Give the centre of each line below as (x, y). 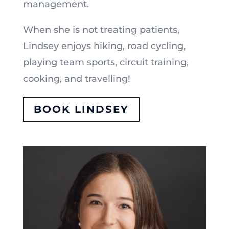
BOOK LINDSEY (81, 109)
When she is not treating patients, (101, 29)
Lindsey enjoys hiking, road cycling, (104, 46)
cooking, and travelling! (76, 78)
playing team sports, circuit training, (106, 62)
